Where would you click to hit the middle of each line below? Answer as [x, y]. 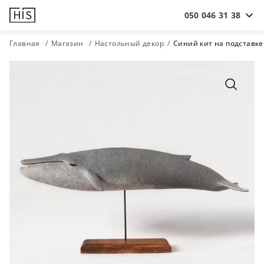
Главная [25, 43]
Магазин [67, 43]
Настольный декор [129, 43]
